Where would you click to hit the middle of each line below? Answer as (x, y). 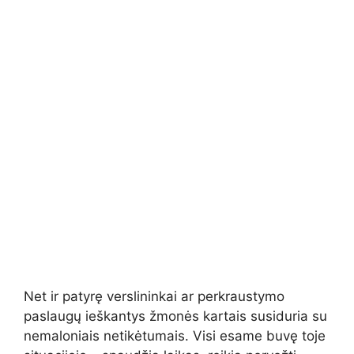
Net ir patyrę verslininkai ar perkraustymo (154, 297)
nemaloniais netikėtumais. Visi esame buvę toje (175, 336)
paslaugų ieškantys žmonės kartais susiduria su (175, 316)
